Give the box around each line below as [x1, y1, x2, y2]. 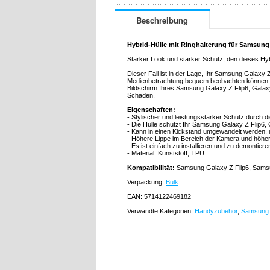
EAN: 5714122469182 [127, 193, 191, 201]
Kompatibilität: [127, 164, 175, 172]
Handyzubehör [195, 207, 237, 215]
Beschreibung [136, 14, 188, 27]
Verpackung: [127, 178, 166, 186]
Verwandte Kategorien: [127, 207, 195, 215]
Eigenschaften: [127, 106, 175, 114]
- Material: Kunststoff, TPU [127, 149, 204, 157]
